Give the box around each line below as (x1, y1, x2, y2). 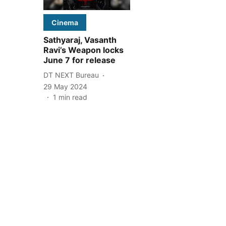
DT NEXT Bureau (43, 71, 99, 80)
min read (59, 92, 87, 101)
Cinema (51, 18, 78, 27)
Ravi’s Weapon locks (43, 44, 124, 55)
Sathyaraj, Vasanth (43, 34, 117, 45)
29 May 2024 (43, 82, 87, 91)
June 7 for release (43, 54, 116, 65)
